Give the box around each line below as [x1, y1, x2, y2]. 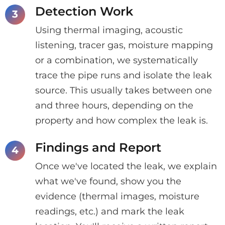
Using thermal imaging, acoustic [35, 24, 183, 36]
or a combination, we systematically [35, 54, 198, 66]
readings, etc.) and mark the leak [35, 205, 184, 217]
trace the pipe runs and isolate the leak [35, 69, 212, 81]
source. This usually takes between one [35, 84, 212, 96]
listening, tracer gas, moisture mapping [35, 39, 213, 51]
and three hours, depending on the [35, 99, 193, 111]
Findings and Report [35, 140, 161, 155]
